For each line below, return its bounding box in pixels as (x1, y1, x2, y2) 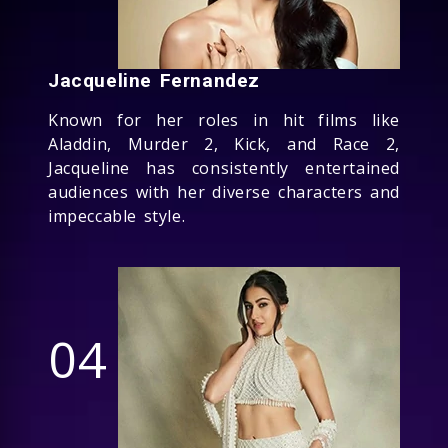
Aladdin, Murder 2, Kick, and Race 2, (48, 132, 400, 155)
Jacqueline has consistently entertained (48, 156, 400, 179)
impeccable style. (48, 204, 186, 227)
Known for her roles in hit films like (48, 108, 400, 131)
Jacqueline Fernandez (48, 68, 260, 92)
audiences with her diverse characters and (48, 180, 400, 203)
